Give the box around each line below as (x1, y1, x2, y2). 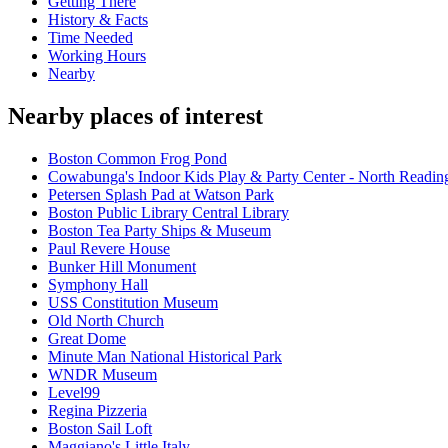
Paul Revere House (48, 240, 170, 258)
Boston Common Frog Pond (48, 150, 227, 168)
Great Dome (48, 330, 126, 348)
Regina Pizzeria (48, 402, 147, 420)
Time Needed (48, 29, 133, 47)
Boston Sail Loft (48, 420, 152, 438)
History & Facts (48, 11, 148, 29)
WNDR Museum (48, 366, 157, 384)
